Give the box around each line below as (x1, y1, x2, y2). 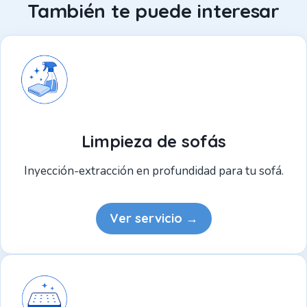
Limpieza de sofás (81, 130, 226, 151)
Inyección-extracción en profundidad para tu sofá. (23, 162, 284, 179)
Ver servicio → (109, 210, 198, 226)
